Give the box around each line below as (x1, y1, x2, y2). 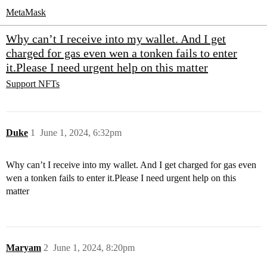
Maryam (6, 243, 41, 253)
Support (6, 79, 36, 89)
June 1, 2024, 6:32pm (40, 128, 122, 138)
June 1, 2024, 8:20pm (53, 243, 135, 253)
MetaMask (6, 7, 46, 17)
